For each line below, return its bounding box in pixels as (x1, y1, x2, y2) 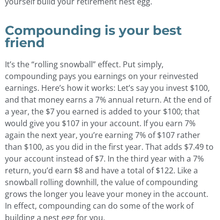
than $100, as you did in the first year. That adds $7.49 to (5, 141, 214, 152)
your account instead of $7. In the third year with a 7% (5, 153, 204, 164)
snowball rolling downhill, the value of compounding (5, 176, 198, 188)
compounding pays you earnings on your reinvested (5, 70, 198, 82)
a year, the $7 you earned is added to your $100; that (5, 106, 200, 117)
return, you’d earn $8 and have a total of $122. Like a (5, 165, 198, 176)
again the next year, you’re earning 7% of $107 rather (5, 129, 200, 140)
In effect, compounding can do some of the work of (5, 200, 193, 211)
